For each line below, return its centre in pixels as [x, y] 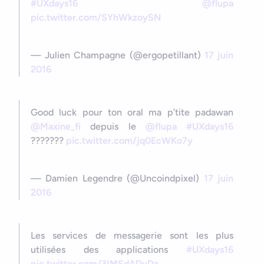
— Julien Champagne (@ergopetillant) [118, 55]
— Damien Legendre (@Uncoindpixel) [117, 178]
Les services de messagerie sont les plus [132, 235]
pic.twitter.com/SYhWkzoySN [96, 17]
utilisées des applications [108, 249]
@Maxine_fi [56, 126]
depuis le [113, 126]
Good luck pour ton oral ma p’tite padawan [132, 112]
